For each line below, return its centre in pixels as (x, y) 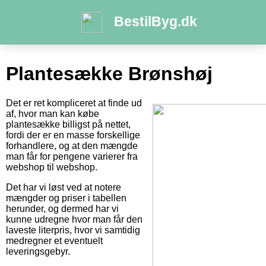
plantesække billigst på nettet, (68, 124)
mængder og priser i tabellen (66, 198)
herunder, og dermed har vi (62, 208)
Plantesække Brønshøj (109, 74)
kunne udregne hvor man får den (74, 219)
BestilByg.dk (155, 21)
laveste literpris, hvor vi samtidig (73, 230)
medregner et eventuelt (54, 240)
